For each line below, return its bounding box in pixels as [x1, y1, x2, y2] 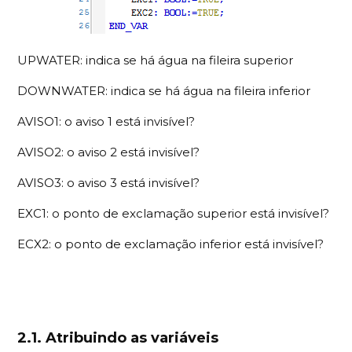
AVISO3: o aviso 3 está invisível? [17, 174, 200, 190]
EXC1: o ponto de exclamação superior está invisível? [17, 205, 330, 221]
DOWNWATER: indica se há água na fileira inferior [17, 82, 311, 98]
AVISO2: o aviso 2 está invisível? [17, 144, 200, 159]
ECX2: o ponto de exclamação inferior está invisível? [17, 236, 324, 251]
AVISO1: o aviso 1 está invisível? [17, 113, 196, 129]
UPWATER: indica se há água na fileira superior [17, 52, 297, 68]
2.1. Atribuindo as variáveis [17, 328, 219, 346]
